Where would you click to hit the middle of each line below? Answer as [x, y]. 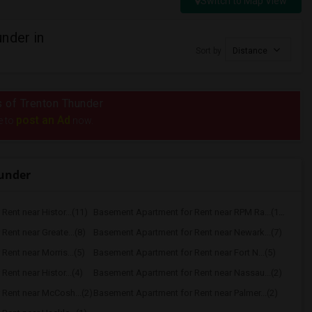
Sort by [209, 51]
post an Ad [43, 120]
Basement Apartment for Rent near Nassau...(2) [187, 273]
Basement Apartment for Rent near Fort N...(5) [184, 252]
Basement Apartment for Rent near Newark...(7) [187, 232]
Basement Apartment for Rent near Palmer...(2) [185, 293]
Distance [251, 51]
